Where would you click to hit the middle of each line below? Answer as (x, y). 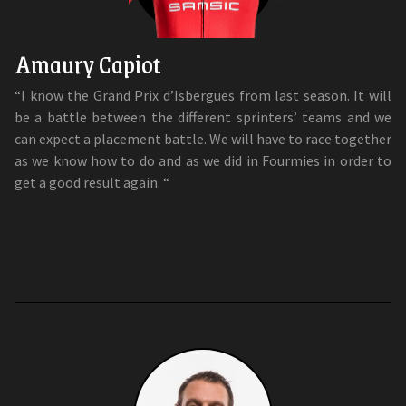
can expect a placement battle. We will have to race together (203, 138)
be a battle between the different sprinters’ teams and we (203, 116)
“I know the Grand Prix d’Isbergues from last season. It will (203, 95)
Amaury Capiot (88, 63)
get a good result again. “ (92, 182)
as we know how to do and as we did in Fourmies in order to (203, 160)
